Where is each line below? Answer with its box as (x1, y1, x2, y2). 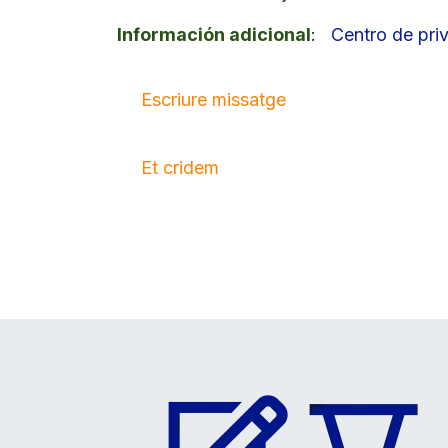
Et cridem (141, 157, 219, 178)
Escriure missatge (141, 89, 286, 110)
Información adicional (117, 24, 311, 45)
